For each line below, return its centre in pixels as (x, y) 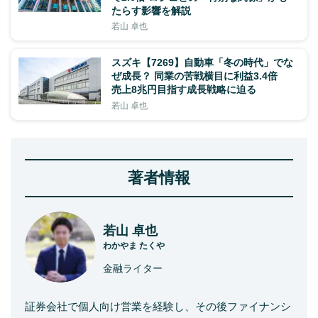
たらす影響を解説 (151, 10)
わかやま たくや (134, 245)
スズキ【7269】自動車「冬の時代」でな (202, 62)
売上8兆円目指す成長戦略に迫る (184, 89)
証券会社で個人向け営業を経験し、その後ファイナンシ (158, 306)
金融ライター (133, 268)
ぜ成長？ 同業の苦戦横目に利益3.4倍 (199, 76)
